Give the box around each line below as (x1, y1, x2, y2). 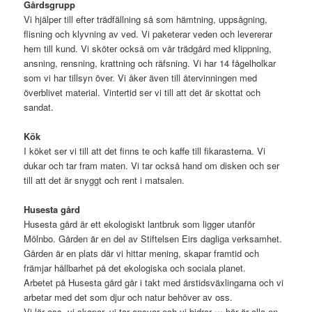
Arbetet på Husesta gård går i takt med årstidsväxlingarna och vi (24, 275, 284, 289)
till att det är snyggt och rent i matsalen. (24, 173, 185, 187)
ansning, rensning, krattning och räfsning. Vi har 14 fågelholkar (24, 56, 276, 70)
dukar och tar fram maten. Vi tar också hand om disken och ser (24, 158, 280, 172)
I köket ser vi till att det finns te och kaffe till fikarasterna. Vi (24, 143, 266, 157)
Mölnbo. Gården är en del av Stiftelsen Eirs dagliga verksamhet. (24, 231, 283, 245)
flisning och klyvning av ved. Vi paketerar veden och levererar (24, 26, 273, 40)
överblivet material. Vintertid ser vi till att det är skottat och (24, 85, 261, 99)
